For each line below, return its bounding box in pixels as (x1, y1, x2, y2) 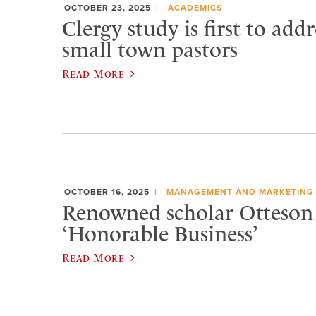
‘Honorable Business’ (62, 221, 258, 247)
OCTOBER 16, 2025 (64, 187, 150, 197)
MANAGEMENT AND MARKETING (166, 187, 314, 197)
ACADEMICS (167, 3, 222, 13)
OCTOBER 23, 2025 (64, 3, 151, 13)
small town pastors (62, 37, 238, 63)
